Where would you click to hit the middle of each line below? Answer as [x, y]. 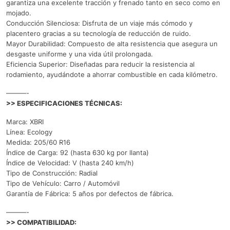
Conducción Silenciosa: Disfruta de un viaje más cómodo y [99, 23]
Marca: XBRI [25, 121]
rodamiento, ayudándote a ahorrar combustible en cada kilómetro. [112, 74]
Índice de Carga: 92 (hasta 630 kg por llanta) [78, 152]
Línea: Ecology [29, 132]
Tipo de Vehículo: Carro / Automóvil [63, 183]
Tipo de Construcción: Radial [52, 173]
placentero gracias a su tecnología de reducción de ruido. [99, 33]
